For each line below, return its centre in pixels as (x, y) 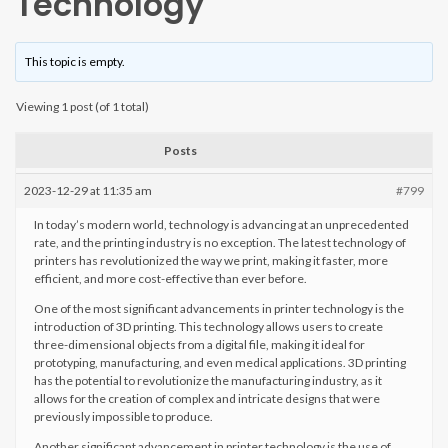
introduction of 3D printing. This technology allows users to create (208, 326)
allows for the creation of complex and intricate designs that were (207, 398)
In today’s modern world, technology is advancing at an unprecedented (221, 224)
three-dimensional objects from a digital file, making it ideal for (199, 344)
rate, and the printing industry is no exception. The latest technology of (220, 242)
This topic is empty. (75, 61)
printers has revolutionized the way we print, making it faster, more (211, 260)
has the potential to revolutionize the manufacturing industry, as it (208, 380)
